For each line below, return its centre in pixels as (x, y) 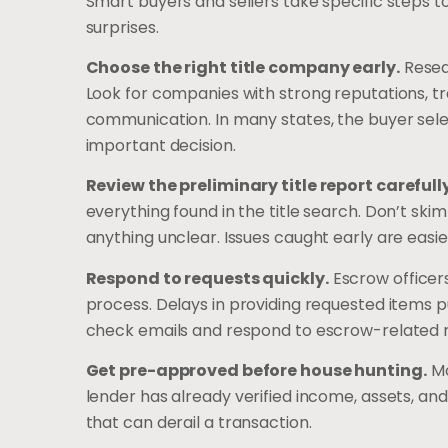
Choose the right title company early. (242, 67)
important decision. (160, 145)
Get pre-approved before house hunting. (256, 371)
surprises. (122, 27)
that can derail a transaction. (198, 423)
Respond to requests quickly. (207, 278)
